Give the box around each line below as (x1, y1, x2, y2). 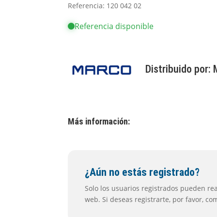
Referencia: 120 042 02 (68, 1, 142, 10)
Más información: (68, 116, 130, 126)
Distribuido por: (145, 62, 214, 75)
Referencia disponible (75, 21, 154, 31)
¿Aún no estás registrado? (85, 166, 200, 178)
